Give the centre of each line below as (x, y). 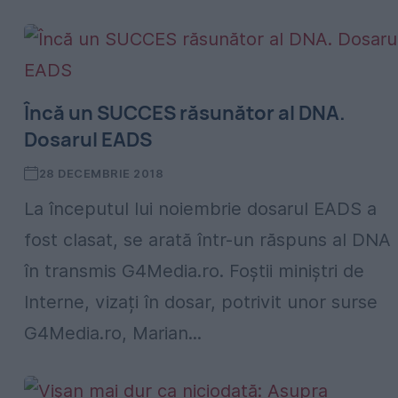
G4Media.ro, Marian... (113, 333)
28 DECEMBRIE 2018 (101, 173)
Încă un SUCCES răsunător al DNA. (185, 113)
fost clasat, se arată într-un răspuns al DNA (207, 240)
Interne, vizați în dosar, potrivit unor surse (201, 302)
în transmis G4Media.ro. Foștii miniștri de (194, 271)
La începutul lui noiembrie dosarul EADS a (200, 209)
